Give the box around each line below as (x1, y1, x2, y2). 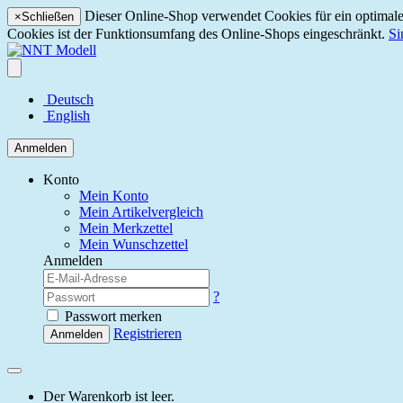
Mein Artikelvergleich (79, 204, 203, 219)
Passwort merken (61, 309, 162, 324)
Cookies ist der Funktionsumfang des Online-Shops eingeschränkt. (7, 26, 389, 41)
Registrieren (113, 326, 182, 341)
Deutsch (43, 92, 94, 107)
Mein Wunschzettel (79, 237, 188, 252)
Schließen (22, 10, 74, 23)
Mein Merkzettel (79, 220, 173, 236)
